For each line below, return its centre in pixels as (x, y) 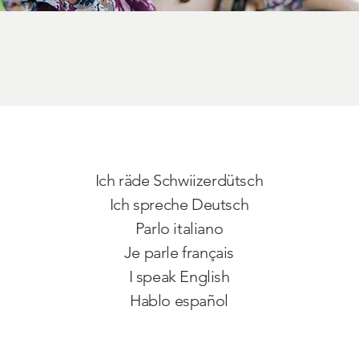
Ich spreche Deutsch (179, 204)
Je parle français (179, 252)
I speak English (179, 276)
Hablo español (179, 301)
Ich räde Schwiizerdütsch (179, 180)
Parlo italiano (179, 228)
